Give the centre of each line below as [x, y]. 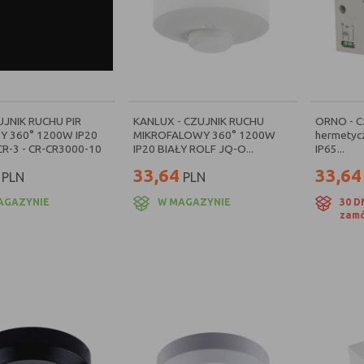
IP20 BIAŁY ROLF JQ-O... [194, 149]
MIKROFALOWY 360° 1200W [205, 135]
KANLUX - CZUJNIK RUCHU [199, 121]
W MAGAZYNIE [195, 202]
